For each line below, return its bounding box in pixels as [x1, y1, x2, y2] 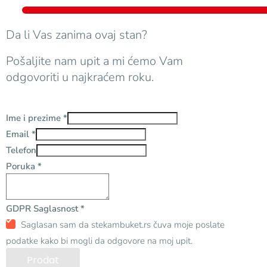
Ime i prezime [6, 112, 63, 125]
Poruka [6, 160, 38, 173]
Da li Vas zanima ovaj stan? [6, 27, 147, 44]
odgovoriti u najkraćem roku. [6, 69, 154, 86]
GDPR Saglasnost [6, 203, 80, 215]
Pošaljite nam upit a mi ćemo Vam [6, 53, 183, 70]
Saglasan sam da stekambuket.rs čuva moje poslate [21, 219, 225, 231]
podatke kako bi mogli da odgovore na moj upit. [6, 235, 193, 247]
